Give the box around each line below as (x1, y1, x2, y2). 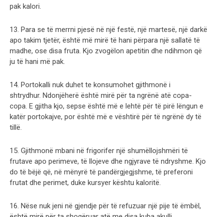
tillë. (10, 123, 22, 132)
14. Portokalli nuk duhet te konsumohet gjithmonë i (10, 80, 170, 89)
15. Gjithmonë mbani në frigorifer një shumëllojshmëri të (10, 146, 188, 155)
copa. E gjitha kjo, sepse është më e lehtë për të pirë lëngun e (10, 101, 203, 110)
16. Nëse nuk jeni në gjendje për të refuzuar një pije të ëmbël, (10, 201, 201, 210)
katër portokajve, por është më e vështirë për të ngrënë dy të (10, 112, 201, 121)
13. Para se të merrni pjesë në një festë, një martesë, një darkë (10, 25, 207, 34)
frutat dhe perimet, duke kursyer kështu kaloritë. (10, 178, 161, 187)
